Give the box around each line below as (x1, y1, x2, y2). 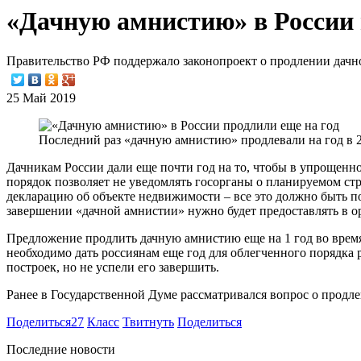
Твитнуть (122, 314, 174, 329)
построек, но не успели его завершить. (6, 259, 219, 274)
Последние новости (6, 342, 115, 356)
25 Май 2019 (6, 90, 76, 105)
